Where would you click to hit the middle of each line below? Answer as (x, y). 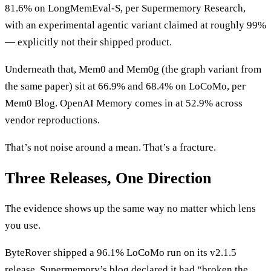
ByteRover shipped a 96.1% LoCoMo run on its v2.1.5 (121, 252)
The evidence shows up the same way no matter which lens (130, 208)
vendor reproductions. (52, 120)
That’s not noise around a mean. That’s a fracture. (110, 148)
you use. (23, 225)
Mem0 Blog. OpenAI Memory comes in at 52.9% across (124, 103)
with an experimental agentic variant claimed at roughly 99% (135, 25)
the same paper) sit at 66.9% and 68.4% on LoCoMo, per (125, 87)
